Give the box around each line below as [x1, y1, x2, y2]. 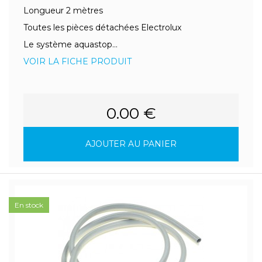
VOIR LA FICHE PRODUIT [23, 56, 132, 67]
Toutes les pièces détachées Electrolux [23, 22, 181, 33]
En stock [15, 201, 43, 209]
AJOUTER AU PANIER [85, 139, 177, 149]
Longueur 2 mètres [23, 5, 103, 16]
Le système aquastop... [23, 39, 118, 50]
